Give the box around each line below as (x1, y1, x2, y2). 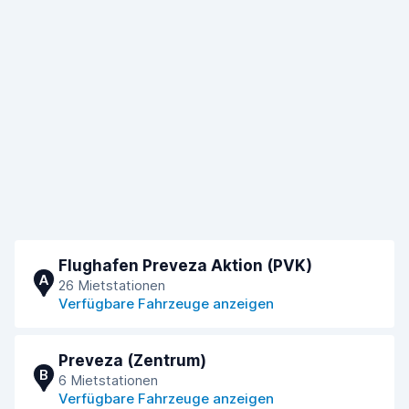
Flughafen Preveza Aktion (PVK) (58, 257, 312, 275)
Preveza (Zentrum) (58, 351, 206, 370)
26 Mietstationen (58, 277, 165, 294)
